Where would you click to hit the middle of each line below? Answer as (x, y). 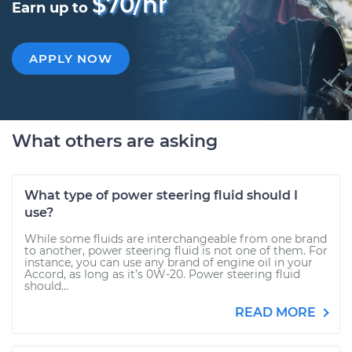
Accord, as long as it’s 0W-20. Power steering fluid (162, 274)
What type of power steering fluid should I (161, 195)
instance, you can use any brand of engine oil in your (169, 262)
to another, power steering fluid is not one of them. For (176, 251)
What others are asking (115, 141)
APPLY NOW (71, 59)
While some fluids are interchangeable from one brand (176, 239)
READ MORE (277, 312)
